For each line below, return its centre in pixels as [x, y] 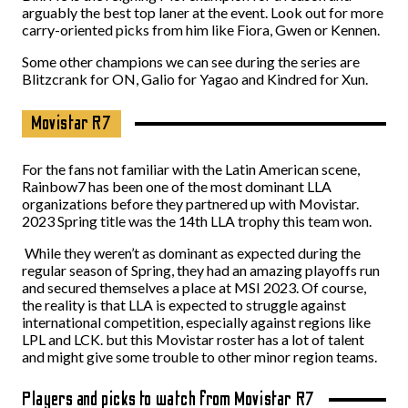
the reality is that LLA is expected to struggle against [184, 305]
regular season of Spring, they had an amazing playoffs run [201, 270]
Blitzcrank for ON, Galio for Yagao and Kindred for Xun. [195, 79]
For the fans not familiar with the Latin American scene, [191, 169]
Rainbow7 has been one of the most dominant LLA [177, 186]
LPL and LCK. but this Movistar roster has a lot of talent [193, 339]
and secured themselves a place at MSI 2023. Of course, [194, 287]
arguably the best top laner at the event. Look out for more [203, 12]
